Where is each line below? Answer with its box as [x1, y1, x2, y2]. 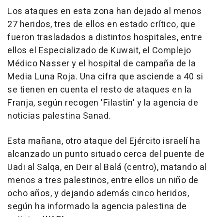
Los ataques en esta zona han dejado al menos [7, 5, 201, 18]
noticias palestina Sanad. [7, 109, 111, 123]
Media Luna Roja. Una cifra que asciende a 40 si [7, 70, 203, 84]
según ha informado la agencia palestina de [7, 200, 186, 214]
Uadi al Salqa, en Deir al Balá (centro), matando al [7, 161, 207, 174]
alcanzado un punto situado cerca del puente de [7, 148, 204, 161]
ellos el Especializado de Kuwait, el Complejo [7, 44, 191, 58]
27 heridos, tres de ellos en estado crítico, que [7, 18, 195, 31]
